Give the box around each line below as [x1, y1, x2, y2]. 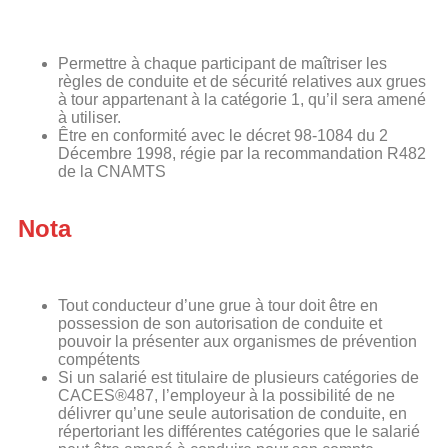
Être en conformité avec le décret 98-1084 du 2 [58, 126, 388, 144]
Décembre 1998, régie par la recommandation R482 [58, 144, 426, 162]
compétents [58, 350, 140, 368]
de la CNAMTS [58, 162, 166, 180]
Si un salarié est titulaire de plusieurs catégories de [58, 368, 419, 386]
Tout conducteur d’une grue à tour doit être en [58, 296, 378, 314]
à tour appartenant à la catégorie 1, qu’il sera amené [58, 90, 426, 108]
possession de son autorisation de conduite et [58, 314, 382, 332]
